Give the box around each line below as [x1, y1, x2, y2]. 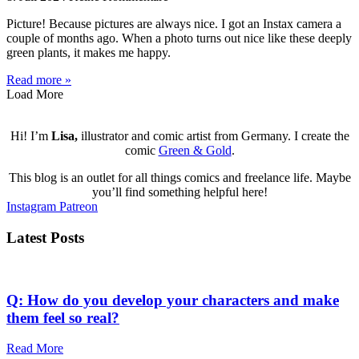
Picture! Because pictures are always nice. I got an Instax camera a [6, 17, 341, 31]
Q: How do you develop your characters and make [6, 291, 339, 309]
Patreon [59, 200, 98, 214]
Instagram [6, 200, 56, 214]
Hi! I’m [10, 129, 51, 143]
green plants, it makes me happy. [6, 46, 171, 60]
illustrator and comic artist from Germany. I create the [80, 129, 349, 143]
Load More [6, 87, 63, 102]
